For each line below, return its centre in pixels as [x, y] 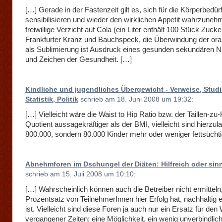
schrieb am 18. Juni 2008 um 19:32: [136, 99]
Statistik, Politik [52, 99]
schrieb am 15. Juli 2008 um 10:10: [81, 174]
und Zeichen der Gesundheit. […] [79, 59]
